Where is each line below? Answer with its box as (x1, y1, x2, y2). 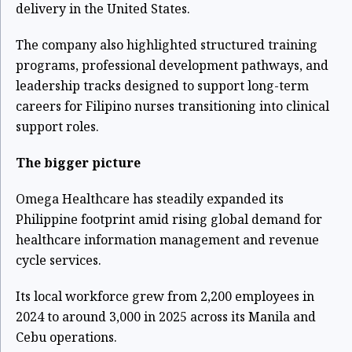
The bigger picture (16, 153, 141, 171)
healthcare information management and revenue (16, 230, 319, 248)
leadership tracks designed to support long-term (16, 76, 309, 94)
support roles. (16, 117, 99, 135)
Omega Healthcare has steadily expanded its (16, 189, 284, 207)
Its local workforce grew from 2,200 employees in (16, 287, 314, 305)
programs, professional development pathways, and (16, 56, 328, 74)
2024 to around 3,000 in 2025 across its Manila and (16, 307, 316, 325)
